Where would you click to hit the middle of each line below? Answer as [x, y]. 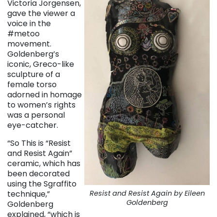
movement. [29, 44]
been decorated [39, 174]
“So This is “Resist [39, 143]
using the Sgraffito [42, 184]
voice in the [29, 24]
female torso [32, 85]
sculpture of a [34, 75]
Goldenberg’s [33, 54]
